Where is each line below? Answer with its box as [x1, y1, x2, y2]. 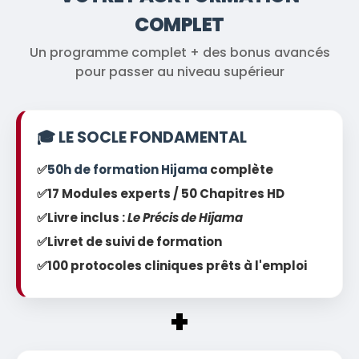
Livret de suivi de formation [47, 232, 222, 250]
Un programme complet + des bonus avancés [29, 42, 330, 62]
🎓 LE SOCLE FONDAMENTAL [37, 126, 247, 148]
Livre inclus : [47, 208, 127, 226]
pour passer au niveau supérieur [75, 62, 284, 81]
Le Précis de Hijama [127, 208, 243, 226]
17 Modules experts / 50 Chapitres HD [47, 184, 284, 202]
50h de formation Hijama [47, 160, 208, 178]
